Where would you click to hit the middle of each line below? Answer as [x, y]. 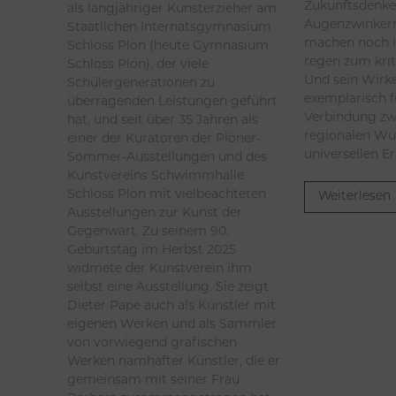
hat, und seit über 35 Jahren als [163, 119]
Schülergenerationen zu [141, 82]
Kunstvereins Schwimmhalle [156, 175]
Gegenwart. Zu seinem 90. [148, 230]
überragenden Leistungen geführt [172, 100]
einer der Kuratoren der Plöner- [164, 137]
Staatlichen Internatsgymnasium [169, 26]
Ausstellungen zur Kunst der [155, 212]
